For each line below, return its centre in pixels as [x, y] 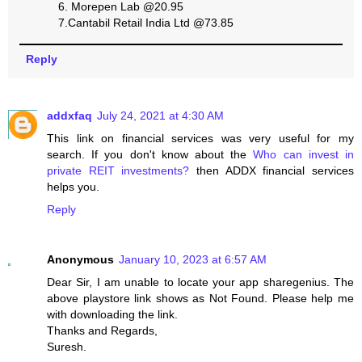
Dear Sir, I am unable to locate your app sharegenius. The [200, 282]
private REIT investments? [118, 170]
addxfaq [69, 115]
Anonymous [80, 259]
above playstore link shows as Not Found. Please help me [200, 298]
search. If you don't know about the [150, 154]
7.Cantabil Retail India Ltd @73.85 [146, 22]
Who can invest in [304, 154]
